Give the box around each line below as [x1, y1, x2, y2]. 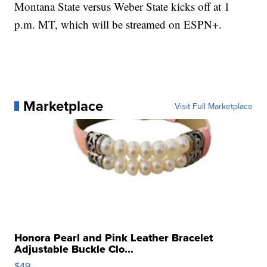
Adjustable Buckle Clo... [14, 241, 134, 257]
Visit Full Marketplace [174, 100, 253, 112]
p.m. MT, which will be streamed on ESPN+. [14, 16, 222, 32]
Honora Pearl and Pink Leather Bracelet [14, 229, 213, 246]
